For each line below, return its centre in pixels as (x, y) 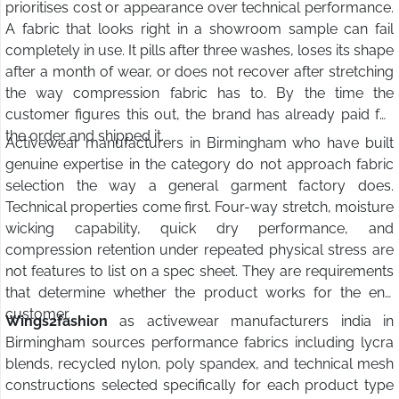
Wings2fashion (62, 322)
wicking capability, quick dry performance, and (199, 229)
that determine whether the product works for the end (199, 293)
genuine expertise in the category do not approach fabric (199, 165)
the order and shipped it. (85, 136)
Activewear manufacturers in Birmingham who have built (199, 143)
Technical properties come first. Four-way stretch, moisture (199, 208)
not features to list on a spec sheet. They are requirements (199, 272)
